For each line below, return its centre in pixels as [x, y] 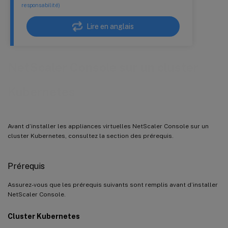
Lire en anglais [110, 27]
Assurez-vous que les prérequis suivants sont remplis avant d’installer [113, 184]
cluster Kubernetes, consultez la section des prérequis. [91, 136]
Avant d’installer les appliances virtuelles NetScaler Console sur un [108, 126]
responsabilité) [41, 5]
